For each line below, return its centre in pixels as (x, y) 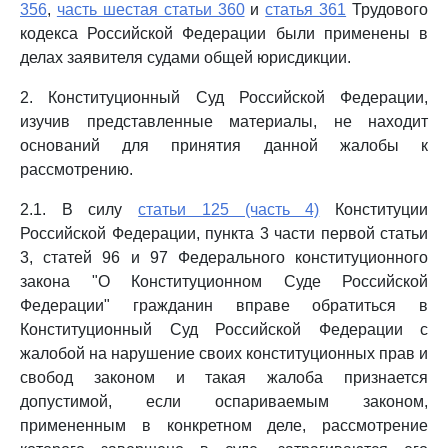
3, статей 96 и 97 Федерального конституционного (224, 257)
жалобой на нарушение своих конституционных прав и (224, 353)
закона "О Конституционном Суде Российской (224, 281)
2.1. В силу (79, 209)
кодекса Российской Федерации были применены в (224, 33)
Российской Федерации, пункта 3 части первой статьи (224, 233)
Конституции (374, 209)
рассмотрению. (76, 169)
